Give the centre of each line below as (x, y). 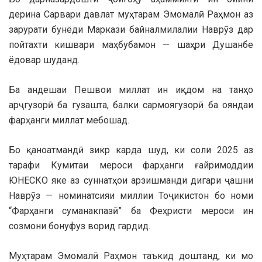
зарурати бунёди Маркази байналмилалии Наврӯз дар (131, 30)
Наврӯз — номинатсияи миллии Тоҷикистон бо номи (131, 196)
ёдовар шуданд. (44, 60)
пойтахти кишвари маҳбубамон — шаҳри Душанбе (131, 45)
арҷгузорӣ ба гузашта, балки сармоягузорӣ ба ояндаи (131, 105)
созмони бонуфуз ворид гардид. (80, 226)
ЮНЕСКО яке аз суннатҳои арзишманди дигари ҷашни (131, 181)
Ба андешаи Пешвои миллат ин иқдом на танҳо (131, 90)
